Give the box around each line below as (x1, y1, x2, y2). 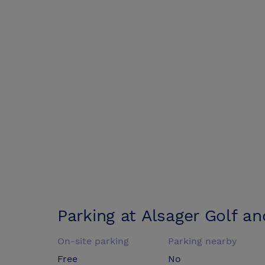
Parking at (57, 206, 141, 226)
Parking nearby (168, 235, 237, 247)
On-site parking (57, 235, 129, 247)
